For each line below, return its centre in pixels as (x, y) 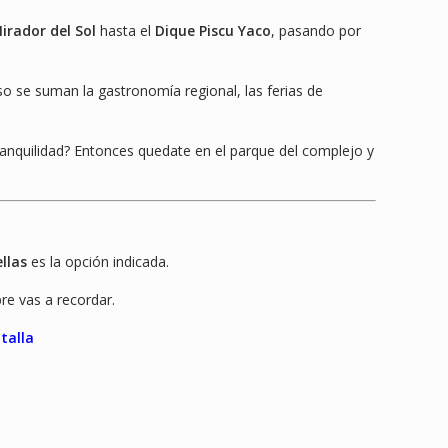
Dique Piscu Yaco (213, 31)
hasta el (125, 31)
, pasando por (316, 31)
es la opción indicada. (98, 262)
